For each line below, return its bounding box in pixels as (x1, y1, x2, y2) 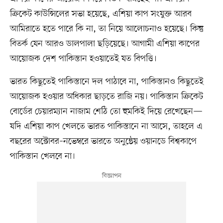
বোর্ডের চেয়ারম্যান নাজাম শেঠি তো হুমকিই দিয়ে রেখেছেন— (9, 105, 203, 117)
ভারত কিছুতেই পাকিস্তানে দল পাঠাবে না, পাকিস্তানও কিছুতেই (9, 75, 204, 88)
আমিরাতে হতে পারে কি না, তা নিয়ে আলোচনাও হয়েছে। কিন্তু (9, 22, 204, 35)
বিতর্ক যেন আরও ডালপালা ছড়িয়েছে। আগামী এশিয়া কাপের (9, 37, 200, 50)
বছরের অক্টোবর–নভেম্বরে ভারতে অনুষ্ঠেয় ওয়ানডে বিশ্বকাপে (9, 135, 197, 147)
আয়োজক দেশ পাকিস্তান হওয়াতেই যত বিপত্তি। (9, 52, 157, 65)
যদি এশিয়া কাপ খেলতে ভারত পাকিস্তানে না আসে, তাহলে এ (9, 120, 203, 132)
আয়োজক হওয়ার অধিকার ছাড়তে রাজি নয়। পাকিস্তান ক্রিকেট (9, 90, 203, 103)
